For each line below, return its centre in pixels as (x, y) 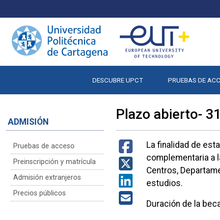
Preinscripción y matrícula (55, 162)
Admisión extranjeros (47, 177)
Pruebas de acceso (44, 146)
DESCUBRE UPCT (117, 80)
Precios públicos (40, 193)
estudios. (165, 183)
